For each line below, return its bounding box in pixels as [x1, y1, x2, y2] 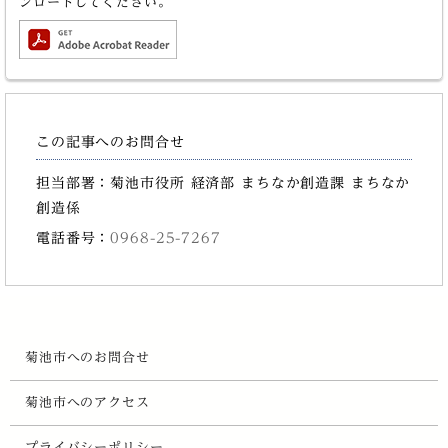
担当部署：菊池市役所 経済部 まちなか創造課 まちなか [36, 175, 411, 191]
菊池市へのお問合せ [25, 351, 150, 365]
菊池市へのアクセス [25, 396, 150, 410]
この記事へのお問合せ [36, 134, 185, 150]
